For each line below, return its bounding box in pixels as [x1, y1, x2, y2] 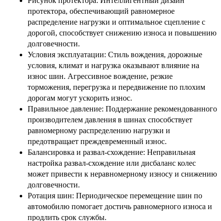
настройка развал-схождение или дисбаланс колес [28, 158, 196, 167]
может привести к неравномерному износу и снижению [28, 169, 217, 178]
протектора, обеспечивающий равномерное [28, 6, 175, 15]
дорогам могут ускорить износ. [28, 93, 132, 102]
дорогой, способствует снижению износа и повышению [28, 28, 217, 37]
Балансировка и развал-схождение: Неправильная [28, 147, 195, 156]
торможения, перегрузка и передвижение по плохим [28, 82, 205, 91]
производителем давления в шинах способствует [28, 115, 192, 124]
